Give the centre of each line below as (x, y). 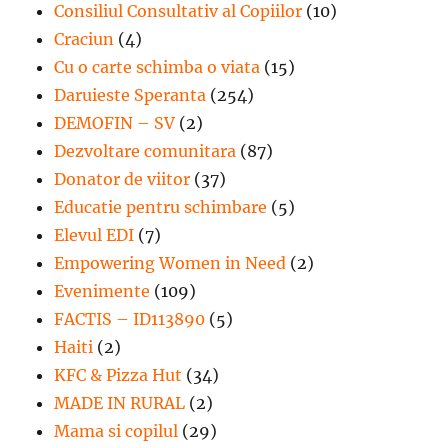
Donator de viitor (122, 178)
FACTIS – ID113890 (130, 318)
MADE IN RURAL (120, 402)
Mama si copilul (116, 430)
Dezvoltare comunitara (145, 150)
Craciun (84, 38)
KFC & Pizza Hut (118, 374)
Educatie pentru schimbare (161, 206)
